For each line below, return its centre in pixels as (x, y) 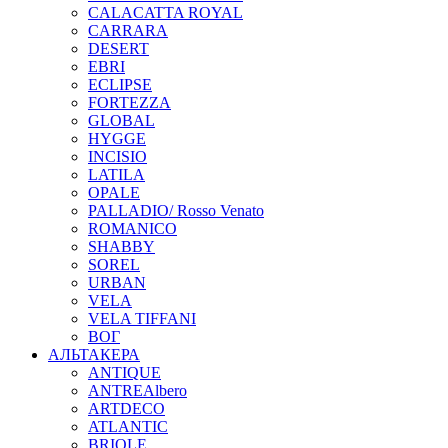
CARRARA (128, 31)
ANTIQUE (124, 373)
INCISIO (117, 157)
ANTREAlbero (137, 391)
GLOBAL (121, 121)
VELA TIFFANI (142, 319)
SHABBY (121, 247)
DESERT (118, 49)
